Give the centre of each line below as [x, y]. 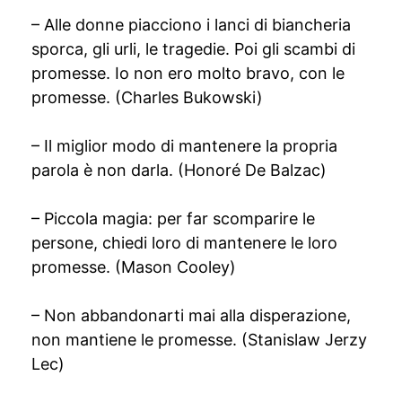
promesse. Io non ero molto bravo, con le [188, 73]
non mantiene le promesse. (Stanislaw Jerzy [199, 340]
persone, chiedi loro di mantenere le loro [184, 243]
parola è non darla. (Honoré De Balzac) [179, 170]
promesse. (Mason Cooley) [134, 267]
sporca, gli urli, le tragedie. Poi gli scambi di [193, 49]
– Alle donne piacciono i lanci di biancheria [191, 25]
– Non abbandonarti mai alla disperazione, [191, 315]
